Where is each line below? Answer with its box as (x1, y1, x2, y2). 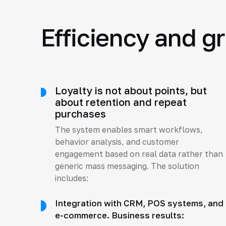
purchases (54, 107, 106, 120)
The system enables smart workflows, (54, 125, 203, 135)
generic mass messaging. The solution (54, 161, 199, 171)
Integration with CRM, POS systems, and (54, 198, 223, 209)
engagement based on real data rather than (54, 149, 223, 159)
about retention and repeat (54, 96, 187, 108)
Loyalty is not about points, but (54, 84, 207, 97)
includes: (54, 174, 88, 183)
